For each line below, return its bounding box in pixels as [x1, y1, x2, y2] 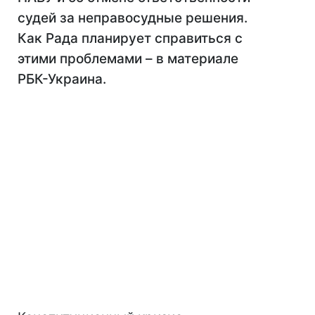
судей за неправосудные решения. [18, 10, 247, 27]
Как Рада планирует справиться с [18, 30, 243, 47]
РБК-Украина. [18, 71, 106, 88]
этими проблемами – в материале [18, 51, 238, 67]
